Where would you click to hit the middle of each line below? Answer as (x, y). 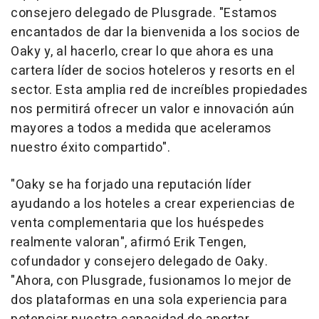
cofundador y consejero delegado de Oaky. (139, 262)
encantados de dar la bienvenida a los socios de (156, 32)
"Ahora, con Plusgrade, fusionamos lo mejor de (151, 281)
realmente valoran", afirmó (92, 242)
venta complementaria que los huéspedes (137, 223)
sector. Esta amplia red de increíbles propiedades (159, 90)
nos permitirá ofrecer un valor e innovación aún (153, 109)
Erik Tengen (208, 242)
